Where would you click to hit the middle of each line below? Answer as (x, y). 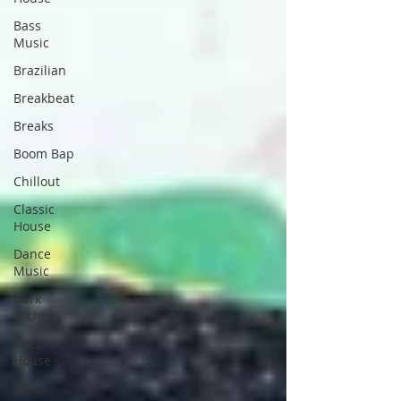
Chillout (37, 181)
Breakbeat (44, 98)
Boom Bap (44, 154)
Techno (35, 316)
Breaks (34, 126)
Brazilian (40, 70)
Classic (34, 209)
